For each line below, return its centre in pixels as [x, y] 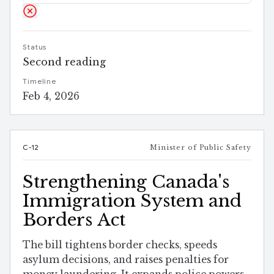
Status [35, 47]
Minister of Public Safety [201, 148]
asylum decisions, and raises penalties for [126, 260]
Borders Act [74, 220]
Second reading [64, 62]
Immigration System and [132, 201]
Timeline [40, 82]
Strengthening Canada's [126, 182]
